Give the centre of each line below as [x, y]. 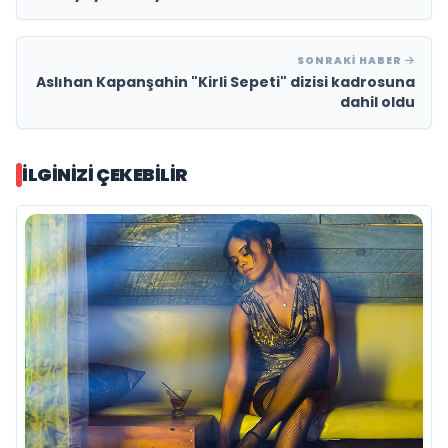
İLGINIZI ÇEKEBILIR [105, 175]
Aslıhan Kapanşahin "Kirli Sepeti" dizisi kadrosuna [225, 82]
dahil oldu [377, 102]
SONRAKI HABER [351, 61]
